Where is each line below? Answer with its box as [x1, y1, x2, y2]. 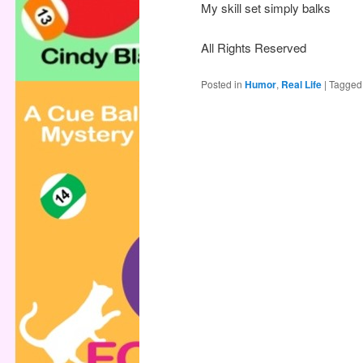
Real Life [281, 77, 322, 92]
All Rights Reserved [201, 38, 306, 56]
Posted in [201, 77, 242, 92]
